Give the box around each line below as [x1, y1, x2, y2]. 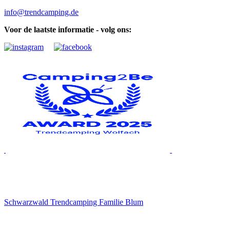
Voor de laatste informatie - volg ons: [4, 25, 131, 34]
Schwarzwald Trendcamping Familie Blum [4, 197, 143, 206]
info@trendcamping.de [4, 7, 79, 16]
